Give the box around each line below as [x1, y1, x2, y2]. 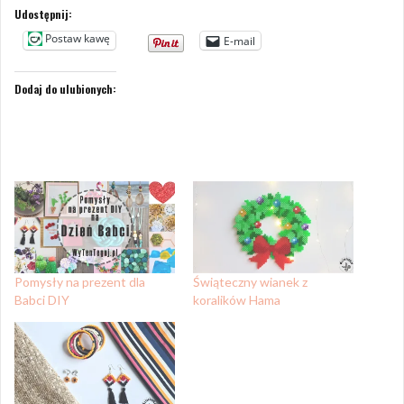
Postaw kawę [45, 31, 110, 47]
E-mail [224, 32, 255, 49]
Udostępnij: [14, 6, 72, 23]
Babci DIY [14, 292, 69, 308]
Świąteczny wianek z [193, 274, 308, 290]
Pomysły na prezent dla [14, 274, 145, 290]
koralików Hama [193, 292, 280, 308]
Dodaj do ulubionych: [14, 81, 116, 97]
